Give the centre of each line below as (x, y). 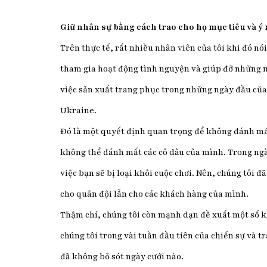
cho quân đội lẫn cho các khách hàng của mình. (154, 194)
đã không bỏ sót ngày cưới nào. (122, 257)
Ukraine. (78, 111)
